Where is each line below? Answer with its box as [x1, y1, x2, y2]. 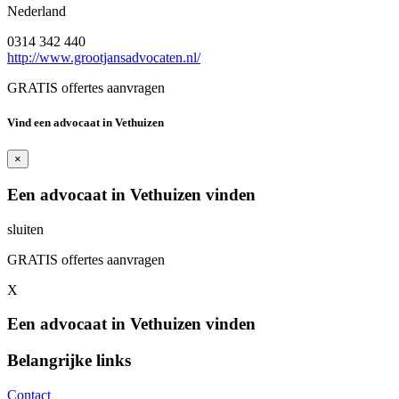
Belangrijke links [7, 351, 131, 370]
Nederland [7, 3, 66, 19]
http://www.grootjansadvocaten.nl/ [7, 49, 200, 65]
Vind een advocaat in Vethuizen [7, 116, 164, 130]
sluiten [7, 221, 44, 237]
